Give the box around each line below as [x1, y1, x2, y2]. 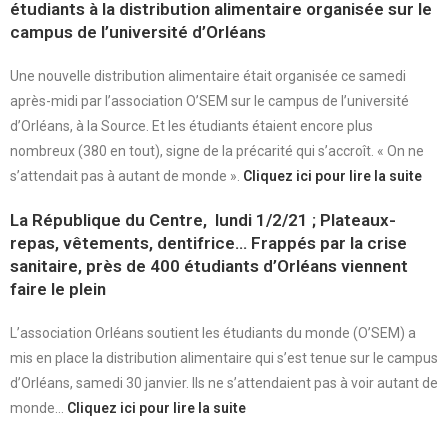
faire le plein [10, 279, 106, 299]
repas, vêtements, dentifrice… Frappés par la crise [10, 233, 407, 253]
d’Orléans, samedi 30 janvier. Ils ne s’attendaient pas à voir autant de [10, 375, 438, 391]
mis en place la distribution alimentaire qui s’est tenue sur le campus [10, 350, 438, 366]
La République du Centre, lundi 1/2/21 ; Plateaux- [10, 210, 396, 230]
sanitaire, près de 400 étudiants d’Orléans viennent [10, 256, 408, 276]
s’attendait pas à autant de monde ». [10, 168, 243, 184]
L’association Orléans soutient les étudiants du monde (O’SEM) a [10, 325, 416, 341]
